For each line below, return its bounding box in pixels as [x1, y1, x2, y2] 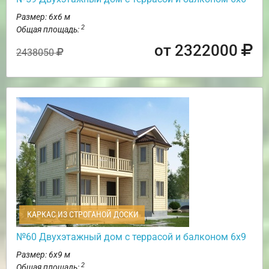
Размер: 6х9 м [16, 249, 70, 259]
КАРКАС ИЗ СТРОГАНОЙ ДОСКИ [25, 209, 139, 219]
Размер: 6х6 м [16, 11, 70, 22]
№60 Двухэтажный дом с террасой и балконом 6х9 [16, 231, 246, 243]
